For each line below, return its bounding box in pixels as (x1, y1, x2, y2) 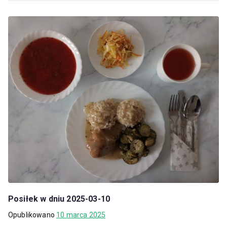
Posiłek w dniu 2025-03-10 (8, 194, 110, 204)
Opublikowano (8, 211, 57, 219)
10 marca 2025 (56, 211, 106, 219)
